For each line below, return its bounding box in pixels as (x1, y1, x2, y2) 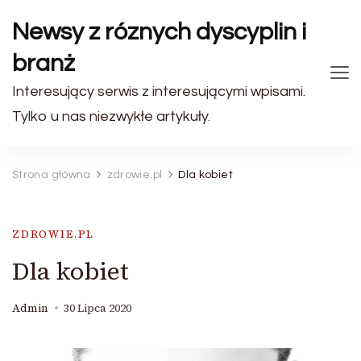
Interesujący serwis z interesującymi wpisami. (12, 84, 305, 99)
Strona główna (12, 169, 91, 180)
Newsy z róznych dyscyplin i (12, 19, 307, 44)
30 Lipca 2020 (64, 301, 131, 316)
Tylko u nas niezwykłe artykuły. (12, 109, 210, 124)
